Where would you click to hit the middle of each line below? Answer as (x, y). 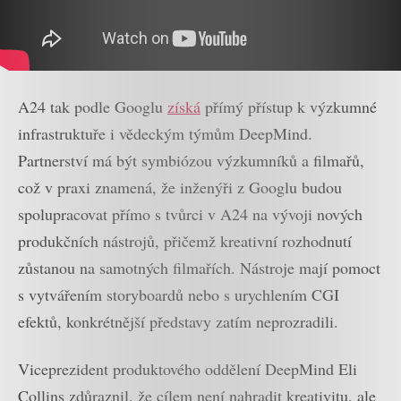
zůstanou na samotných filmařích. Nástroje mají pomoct (199, 268)
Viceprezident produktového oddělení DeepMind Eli (188, 368)
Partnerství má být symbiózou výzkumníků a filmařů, (191, 161)
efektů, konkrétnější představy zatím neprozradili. (178, 322)
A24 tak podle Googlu (93, 107)
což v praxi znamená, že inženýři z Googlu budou (180, 188)
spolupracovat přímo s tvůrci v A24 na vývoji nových (190, 214)
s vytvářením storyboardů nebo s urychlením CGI (179, 295)
